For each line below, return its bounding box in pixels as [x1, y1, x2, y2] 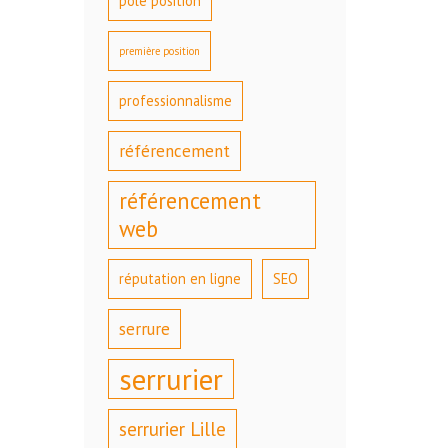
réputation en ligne [118, 269, 241, 289]
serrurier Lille [118, 417, 226, 442]
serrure [118, 318, 170, 341]
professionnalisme [118, 91, 232, 111]
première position [118, 44, 200, 59]
